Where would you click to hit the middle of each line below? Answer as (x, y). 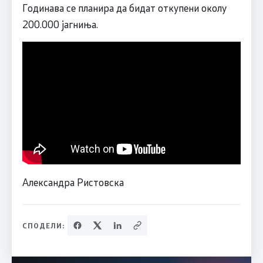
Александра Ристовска (73, 182)
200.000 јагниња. (61, 24)
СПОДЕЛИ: (43, 226)
